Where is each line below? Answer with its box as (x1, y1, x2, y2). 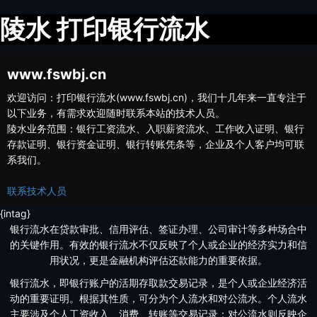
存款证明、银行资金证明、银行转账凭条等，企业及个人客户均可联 (7, 138, 304, 150)
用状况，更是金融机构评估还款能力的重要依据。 (50, 254, 267, 266)
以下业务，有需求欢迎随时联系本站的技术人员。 (7, 107, 225, 119)
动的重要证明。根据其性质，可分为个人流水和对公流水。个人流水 (10, 292, 307, 304)
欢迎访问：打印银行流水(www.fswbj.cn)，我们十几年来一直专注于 (7, 91, 306, 103)
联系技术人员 (7, 185, 67, 197)
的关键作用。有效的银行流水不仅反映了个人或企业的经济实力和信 (10, 238, 307, 250)
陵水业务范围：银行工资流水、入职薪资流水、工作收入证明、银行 (7, 122, 304, 134)
